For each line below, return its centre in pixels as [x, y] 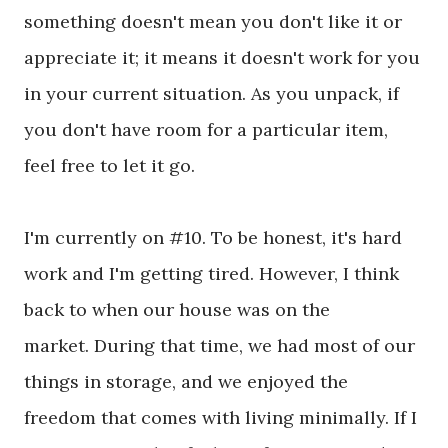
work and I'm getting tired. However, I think [211, 274]
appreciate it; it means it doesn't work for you [222, 58]
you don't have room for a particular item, [206, 130]
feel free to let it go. [112, 166]
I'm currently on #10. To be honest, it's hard [213, 238]
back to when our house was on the [177, 310]
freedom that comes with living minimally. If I [220, 418]
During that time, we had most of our [252, 346]
